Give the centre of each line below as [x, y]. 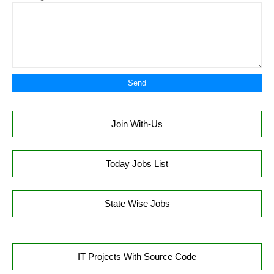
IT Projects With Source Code [137, 257]
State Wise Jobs [137, 203]
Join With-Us [137, 124]
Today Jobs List [137, 164]
